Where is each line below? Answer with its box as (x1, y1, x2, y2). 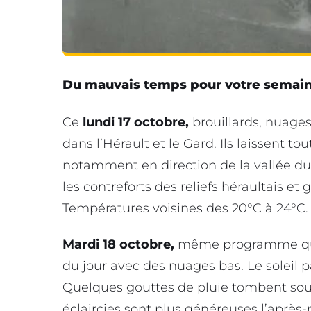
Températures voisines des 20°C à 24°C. (62, 201, 308, 217)
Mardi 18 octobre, (62, 237, 174, 253)
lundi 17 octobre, (83, 115, 189, 131)
